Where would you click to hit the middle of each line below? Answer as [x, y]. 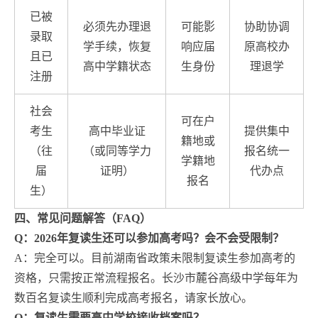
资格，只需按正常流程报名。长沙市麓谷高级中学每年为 [156, 278]
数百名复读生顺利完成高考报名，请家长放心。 [133, 297]
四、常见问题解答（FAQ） [83, 218]
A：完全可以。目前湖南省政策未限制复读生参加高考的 [155, 258]
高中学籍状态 [117, 66]
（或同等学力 [117, 150]
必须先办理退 [117, 26]
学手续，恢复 [117, 46]
